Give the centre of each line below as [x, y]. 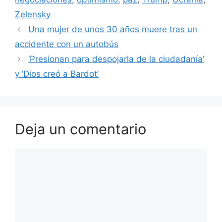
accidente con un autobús [67, 44]
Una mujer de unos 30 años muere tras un [113, 29]
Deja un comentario [81, 129]
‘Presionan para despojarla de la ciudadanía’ [116, 59]
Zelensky [33, 15]
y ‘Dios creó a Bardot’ [57, 74]
